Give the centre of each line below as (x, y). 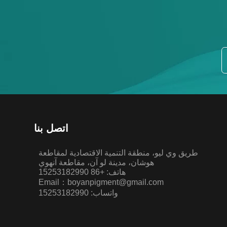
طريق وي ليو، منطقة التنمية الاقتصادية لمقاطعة (119, 153)
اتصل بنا (51, 128)
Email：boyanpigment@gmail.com (101, 182)
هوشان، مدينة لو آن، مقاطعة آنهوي (97, 162)
